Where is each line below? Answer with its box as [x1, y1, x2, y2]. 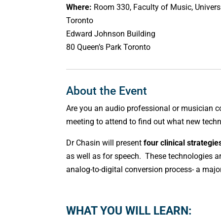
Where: [66, 2, 94, 12]
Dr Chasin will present [66, 138, 144, 147]
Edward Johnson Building [66, 29, 156, 38]
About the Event [66, 84, 147, 98]
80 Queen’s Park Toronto [66, 42, 151, 52]
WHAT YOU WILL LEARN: [66, 204, 192, 218]
